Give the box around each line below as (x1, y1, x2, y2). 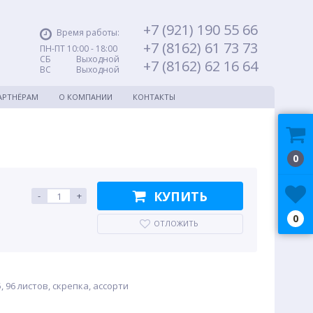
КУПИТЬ (154, 187, 208, 205)
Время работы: (57, 27, 119, 38)
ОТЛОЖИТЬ (154, 218, 198, 228)
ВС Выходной (40, 64, 119, 75)
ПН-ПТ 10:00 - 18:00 (40, 43, 117, 54)
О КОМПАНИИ (59, 92, 112, 102)
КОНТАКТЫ (133, 92, 175, 102)
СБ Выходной (40, 53, 119, 65)
